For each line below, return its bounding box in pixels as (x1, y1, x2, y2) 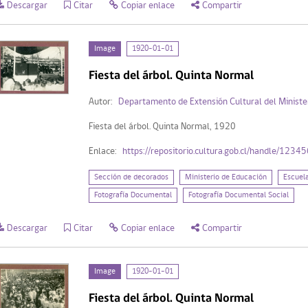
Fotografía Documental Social (188, 190, 289, 199)
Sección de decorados (93, 173, 168, 181)
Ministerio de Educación (184, 173, 267, 181)
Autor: (88, 96, 113, 107)
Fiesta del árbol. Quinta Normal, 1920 (88, 121, 236, 132)
